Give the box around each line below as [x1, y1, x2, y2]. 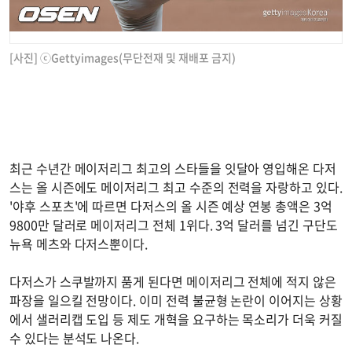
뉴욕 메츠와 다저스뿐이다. [9, 233, 148, 253]
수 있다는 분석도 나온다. [9, 328, 140, 347]
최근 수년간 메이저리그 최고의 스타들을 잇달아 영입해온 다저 [9, 158, 336, 178]
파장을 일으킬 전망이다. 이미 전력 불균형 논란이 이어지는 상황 [9, 290, 343, 310]
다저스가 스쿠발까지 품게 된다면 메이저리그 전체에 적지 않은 [9, 271, 336, 291]
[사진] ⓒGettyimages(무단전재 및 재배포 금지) [9, 49, 236, 65]
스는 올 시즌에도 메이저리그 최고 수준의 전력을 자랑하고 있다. [9, 177, 343, 196]
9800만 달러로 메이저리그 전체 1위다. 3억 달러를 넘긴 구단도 [9, 214, 338, 234]
